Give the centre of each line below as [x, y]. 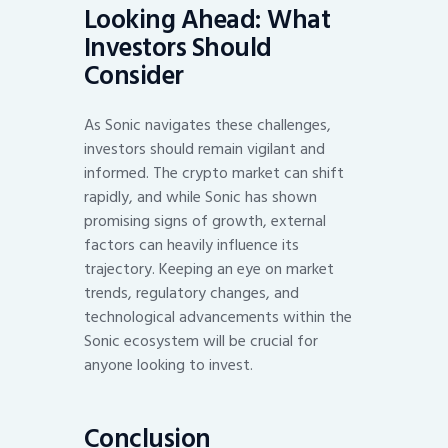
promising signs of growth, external [205, 221]
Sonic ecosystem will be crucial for [201, 341]
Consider [134, 75]
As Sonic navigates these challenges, [207, 125]
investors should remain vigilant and [204, 149]
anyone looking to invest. [168, 365]
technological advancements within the [218, 317]
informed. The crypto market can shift [214, 173]
